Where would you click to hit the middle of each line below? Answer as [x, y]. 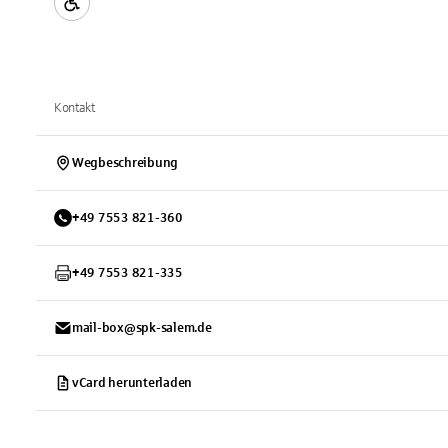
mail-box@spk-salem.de [142, 328]
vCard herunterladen [132, 383]
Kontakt [74, 108]
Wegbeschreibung [125, 163]
